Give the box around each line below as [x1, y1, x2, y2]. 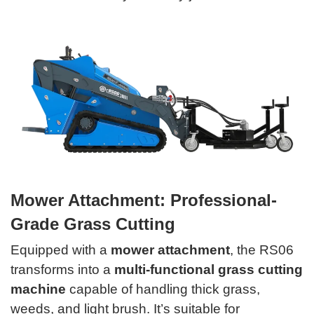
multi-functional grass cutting [114, 261, 303, 277]
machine [11, 281, 66, 296]
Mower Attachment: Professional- [11, 190, 277, 210]
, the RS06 [230, 242, 294, 257]
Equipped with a [11, 242, 111, 257]
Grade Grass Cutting [11, 214, 175, 233]
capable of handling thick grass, [66, 281, 260, 296]
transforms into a [11, 261, 114, 277]
